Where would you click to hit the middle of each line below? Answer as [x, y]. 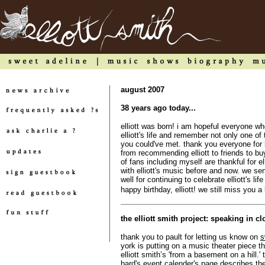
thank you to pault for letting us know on [190, 237]
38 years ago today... [158, 108]
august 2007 [143, 90]
